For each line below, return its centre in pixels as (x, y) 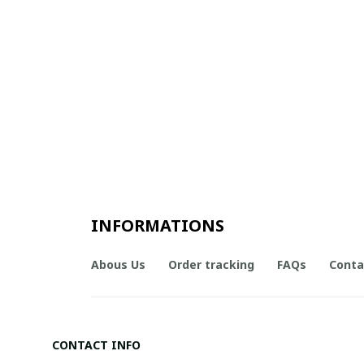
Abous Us (118, 264)
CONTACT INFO (96, 345)
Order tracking (211, 264)
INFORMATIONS (158, 225)
